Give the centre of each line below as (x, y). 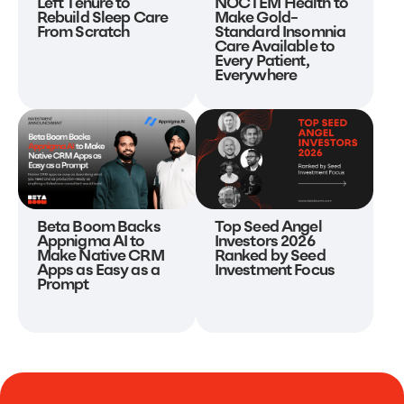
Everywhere (256, 77)
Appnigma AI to (91, 243)
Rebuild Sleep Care (102, 19)
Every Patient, (262, 62)
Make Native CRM (100, 257)
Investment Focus (274, 271)
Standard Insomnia (280, 33)
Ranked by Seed (270, 257)
